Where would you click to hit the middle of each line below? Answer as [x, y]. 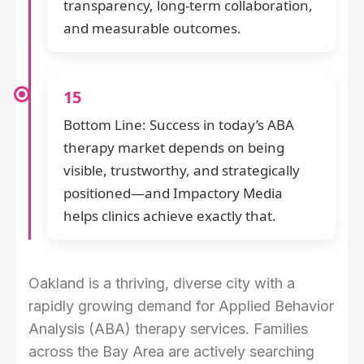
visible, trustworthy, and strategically [182, 171]
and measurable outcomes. [152, 28]
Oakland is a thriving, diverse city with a [162, 284]
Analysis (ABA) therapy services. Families [168, 329]
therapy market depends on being [174, 148]
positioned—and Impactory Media [173, 193]
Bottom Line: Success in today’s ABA [179, 125]
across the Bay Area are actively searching [171, 352]
